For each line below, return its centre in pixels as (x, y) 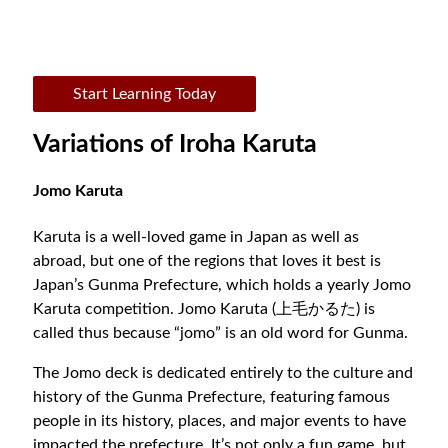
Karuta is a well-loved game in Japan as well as (196, 236)
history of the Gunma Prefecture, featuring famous (212, 396)
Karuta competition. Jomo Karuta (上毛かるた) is (204, 308)
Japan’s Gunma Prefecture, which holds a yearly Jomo (222, 284)
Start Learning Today (145, 94)
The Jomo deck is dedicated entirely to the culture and (223, 372)
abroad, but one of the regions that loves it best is (207, 260)
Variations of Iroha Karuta (175, 144)
